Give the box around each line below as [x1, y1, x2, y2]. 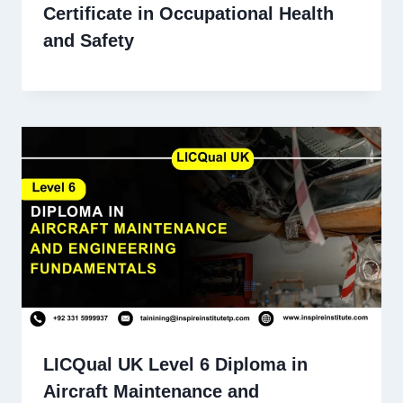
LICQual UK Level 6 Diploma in [43, 354, 308, 374]
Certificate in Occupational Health [43, 3, 334, 23]
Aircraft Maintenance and [43, 381, 259, 401]
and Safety [43, 30, 134, 50]
